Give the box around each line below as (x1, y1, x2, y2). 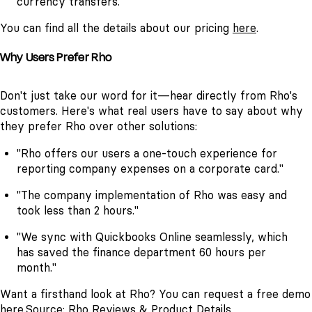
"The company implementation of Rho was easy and (17, 188, 287, 202)
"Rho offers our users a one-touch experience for (17, 146, 277, 160)
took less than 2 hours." (17, 203, 139, 217)
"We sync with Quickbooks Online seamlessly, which (17, 230, 288, 244)
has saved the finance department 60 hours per (17, 245, 266, 259)
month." (17, 260, 56, 274)
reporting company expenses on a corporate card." (17, 162, 283, 175)
